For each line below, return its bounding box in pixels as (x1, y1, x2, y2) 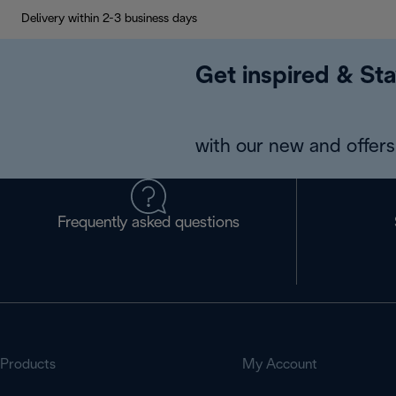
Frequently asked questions (57, 216, 240, 231)
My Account (241, 358, 317, 371)
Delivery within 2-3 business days (21, 13, 197, 25)
